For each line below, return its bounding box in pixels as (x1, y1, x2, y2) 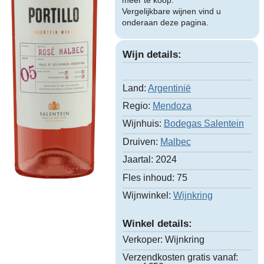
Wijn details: (122, 48, 181, 60)
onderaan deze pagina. (121, 18, 209, 28)
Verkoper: (122, 234, 163, 245)
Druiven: (122, 136, 158, 147)
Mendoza (152, 101, 192, 111)
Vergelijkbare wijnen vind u (121, 6, 221, 16)
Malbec (160, 136, 191, 147)
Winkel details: (122, 217, 192, 229)
